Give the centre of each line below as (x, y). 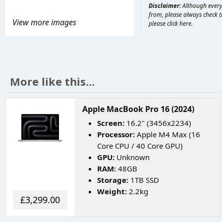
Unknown (132, 157)
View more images (44, 22)
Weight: (112, 191)
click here (179, 24)
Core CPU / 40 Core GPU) (140, 146)
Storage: (113, 180)
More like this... (52, 81)
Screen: (111, 123)
